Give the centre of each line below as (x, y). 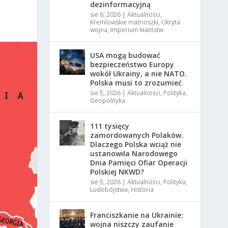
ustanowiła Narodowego (134, 154)
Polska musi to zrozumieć (136, 83)
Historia (142, 190)
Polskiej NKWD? (117, 172)
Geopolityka (108, 101)
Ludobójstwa (109, 190)
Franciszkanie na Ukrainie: (137, 215)
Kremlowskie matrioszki (124, 22)
